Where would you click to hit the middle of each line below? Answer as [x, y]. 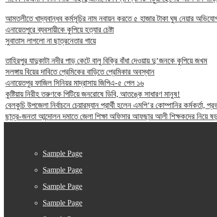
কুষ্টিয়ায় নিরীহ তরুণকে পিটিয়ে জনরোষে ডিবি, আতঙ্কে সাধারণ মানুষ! [93, 94]
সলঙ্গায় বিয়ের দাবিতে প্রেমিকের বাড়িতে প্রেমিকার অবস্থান [80, 72]
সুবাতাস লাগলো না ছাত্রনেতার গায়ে [51, 41]
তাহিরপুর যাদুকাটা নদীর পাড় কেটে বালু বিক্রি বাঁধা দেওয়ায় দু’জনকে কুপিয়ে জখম [106, 61]
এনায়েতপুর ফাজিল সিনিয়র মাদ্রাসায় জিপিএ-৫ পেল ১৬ [75, 83]
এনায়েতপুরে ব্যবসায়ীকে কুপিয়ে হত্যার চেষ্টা [60, 30]
